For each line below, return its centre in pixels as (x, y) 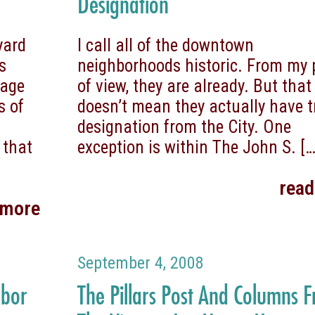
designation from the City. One (185, 127)
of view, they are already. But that (195, 86)
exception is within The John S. (187, 147)
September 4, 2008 (141, 263)
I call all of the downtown (166, 45)
